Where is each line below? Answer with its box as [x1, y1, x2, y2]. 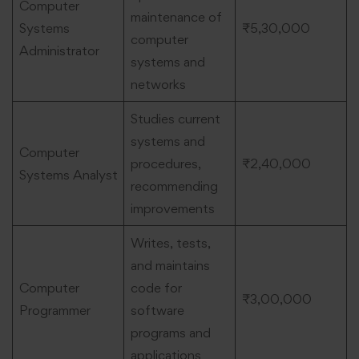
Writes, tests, [130, 235, 211, 252]
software [130, 302, 184, 319]
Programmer [18, 302, 91, 319]
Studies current [130, 111, 220, 127]
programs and [130, 325, 211, 341]
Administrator [18, 42, 99, 59]
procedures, [130, 155, 201, 172]
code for [130, 280, 182, 296]
